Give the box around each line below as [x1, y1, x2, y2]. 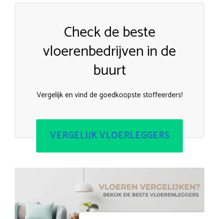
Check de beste [64, 21, 155, 45]
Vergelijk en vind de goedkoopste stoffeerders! [36, 89, 183, 102]
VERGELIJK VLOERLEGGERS [49, 128, 170, 143]
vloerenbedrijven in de [43, 40, 176, 64]
